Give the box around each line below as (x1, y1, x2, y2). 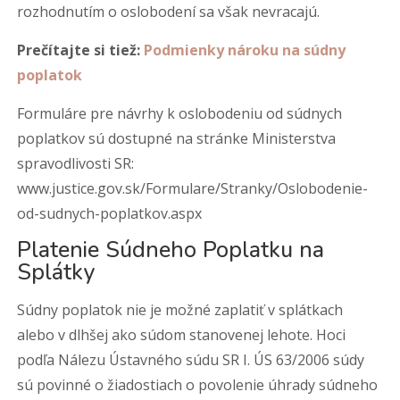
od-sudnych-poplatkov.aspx (17, 204, 203, 223)
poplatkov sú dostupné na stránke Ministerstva (17, 129, 337, 148)
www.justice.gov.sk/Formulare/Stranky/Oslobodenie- (17, 179, 369, 198)
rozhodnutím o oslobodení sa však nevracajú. (17, 2, 321, 21)
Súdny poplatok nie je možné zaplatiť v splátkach (17, 300, 344, 320)
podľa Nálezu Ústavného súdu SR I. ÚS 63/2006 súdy (17, 350, 365, 370)
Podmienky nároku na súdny (144, 40, 346, 60)
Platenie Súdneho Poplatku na (17, 235, 325, 265)
